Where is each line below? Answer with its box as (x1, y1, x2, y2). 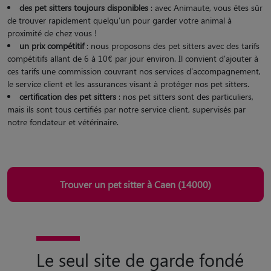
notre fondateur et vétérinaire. (7, 116, 119, 128)
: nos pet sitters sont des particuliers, (116, 90, 253, 102)
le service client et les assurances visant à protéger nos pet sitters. (7, 77, 249, 90)
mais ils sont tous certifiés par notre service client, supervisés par (7, 103, 246, 115)
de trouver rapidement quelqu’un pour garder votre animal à (7, 14, 232, 26)
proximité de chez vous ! (7, 27, 97, 39)
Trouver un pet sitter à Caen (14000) (60, 177, 211, 191)
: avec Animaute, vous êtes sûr (148, 1, 263, 13)
